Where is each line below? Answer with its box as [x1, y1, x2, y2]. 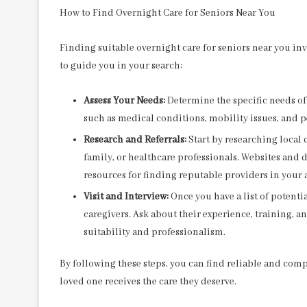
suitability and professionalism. [84, 225, 225, 238]
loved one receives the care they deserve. [60, 275, 236, 288]
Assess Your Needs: [84, 94, 165, 107]
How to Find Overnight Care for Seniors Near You [60, 6, 275, 19]
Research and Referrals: [84, 133, 186, 146]
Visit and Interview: [84, 190, 169, 203]
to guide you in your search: [60, 59, 182, 72]
